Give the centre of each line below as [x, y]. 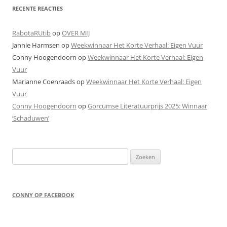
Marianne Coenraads [44, 82]
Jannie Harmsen [36, 45]
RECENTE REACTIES [37, 8]
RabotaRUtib [31, 33]
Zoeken [23, 154]
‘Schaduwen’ [31, 118]
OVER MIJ [76, 33]
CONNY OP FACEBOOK [43, 195]
